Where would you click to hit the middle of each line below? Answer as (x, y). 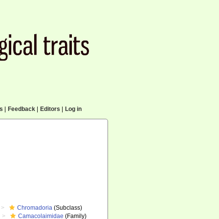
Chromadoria (35, 208)
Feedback (21, 109)
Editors (50, 109)
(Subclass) (67, 208)
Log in (73, 109)
